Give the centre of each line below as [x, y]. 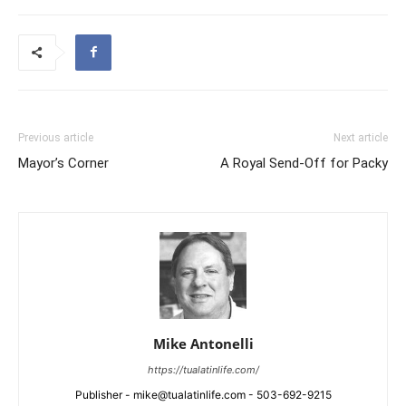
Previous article [56, 137]
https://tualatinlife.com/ [203, 369]
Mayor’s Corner [63, 163]
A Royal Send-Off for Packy [304, 163]
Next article [361, 137]
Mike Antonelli [203, 343]
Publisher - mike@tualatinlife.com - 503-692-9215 [203, 394]
